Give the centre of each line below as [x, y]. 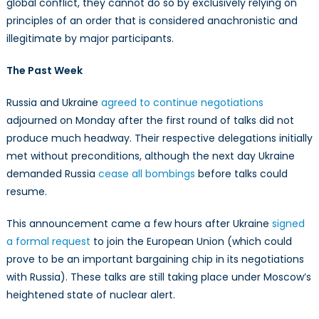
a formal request [48, 241]
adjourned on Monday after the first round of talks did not [150, 120]
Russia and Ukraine [53, 102]
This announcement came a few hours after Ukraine [139, 223]
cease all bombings [146, 173]
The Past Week [44, 70]
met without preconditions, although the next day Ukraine [150, 156]
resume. [26, 191]
